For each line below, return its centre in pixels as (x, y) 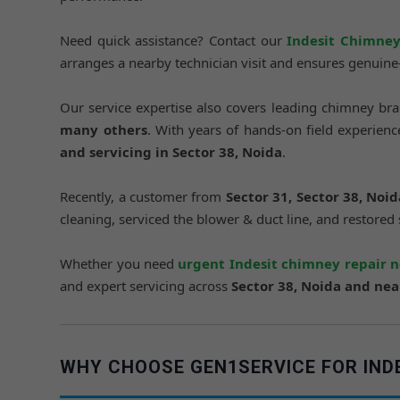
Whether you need (119, 263)
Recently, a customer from (143, 196)
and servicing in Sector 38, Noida (171, 152)
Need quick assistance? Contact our (174, 40)
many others (104, 129)
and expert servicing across (146, 286)
